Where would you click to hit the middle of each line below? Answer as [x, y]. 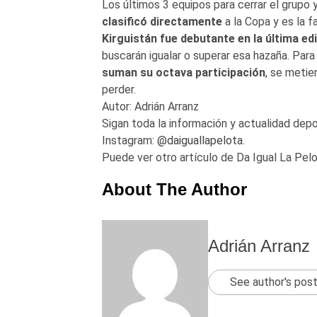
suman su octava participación [183, 72]
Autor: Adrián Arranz [150, 106]
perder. [119, 89]
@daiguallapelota [200, 140]
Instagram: [129, 140]
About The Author [174, 189]
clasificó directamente [162, 21]
